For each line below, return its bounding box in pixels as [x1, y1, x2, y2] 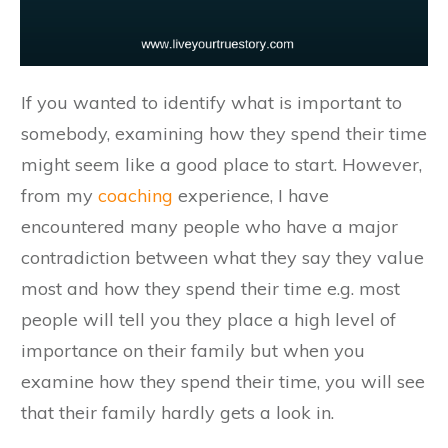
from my [21, 183, 98, 207]
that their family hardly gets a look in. [21, 400, 334, 424]
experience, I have [173, 183, 329, 207]
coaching [98, 183, 173, 207]
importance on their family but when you [21, 338, 365, 362]
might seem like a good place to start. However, [21, 152, 422, 176]
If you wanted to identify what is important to [21, 90, 402, 114]
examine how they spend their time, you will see [21, 369, 425, 393]
